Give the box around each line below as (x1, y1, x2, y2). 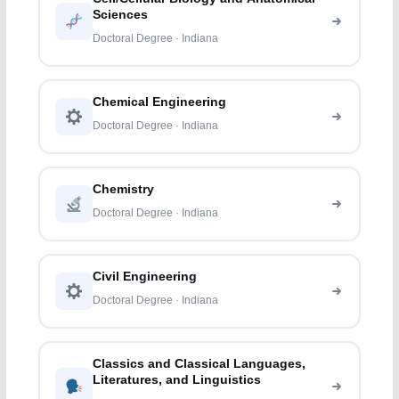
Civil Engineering (93, 270, 198, 284)
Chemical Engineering (93, 95, 227, 110)
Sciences (93, 8, 149, 22)
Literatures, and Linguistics (93, 373, 262, 387)
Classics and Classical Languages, (93, 357, 306, 371)
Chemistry (93, 183, 155, 197)
